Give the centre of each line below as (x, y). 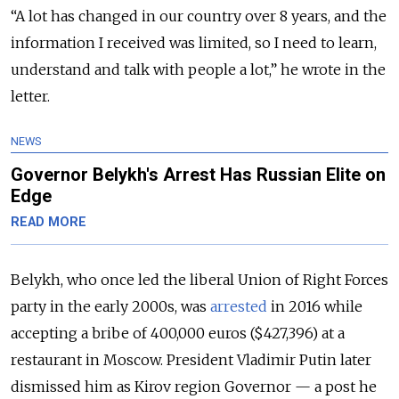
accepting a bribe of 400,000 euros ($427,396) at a (178, 333)
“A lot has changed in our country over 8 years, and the (199, 16)
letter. (30, 96)
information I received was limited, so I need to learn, (194, 42)
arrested (239, 306)
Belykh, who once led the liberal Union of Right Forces (199, 279)
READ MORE (49, 222)
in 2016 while (315, 306)
